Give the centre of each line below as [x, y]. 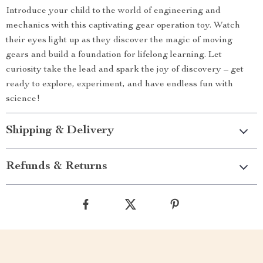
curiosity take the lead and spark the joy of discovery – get [125, 70]
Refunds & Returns [57, 167]
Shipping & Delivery [60, 131]
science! [23, 99]
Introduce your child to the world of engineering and [113, 11]
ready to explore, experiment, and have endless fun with [119, 85]
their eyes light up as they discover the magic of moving [119, 41]
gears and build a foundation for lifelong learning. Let [114, 55]
